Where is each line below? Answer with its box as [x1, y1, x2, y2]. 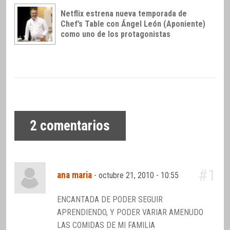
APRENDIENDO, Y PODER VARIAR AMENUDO [57, 207, 204, 218]
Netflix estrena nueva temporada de [61, 9, 187, 19]
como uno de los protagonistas [61, 29, 170, 40]
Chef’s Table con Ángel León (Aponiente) [61, 19, 205, 29]
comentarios [37, 118, 110, 135]
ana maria [57, 170, 92, 181]
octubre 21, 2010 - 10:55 [99, 170, 181, 181]
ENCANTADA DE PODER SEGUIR [57, 195, 163, 205]
